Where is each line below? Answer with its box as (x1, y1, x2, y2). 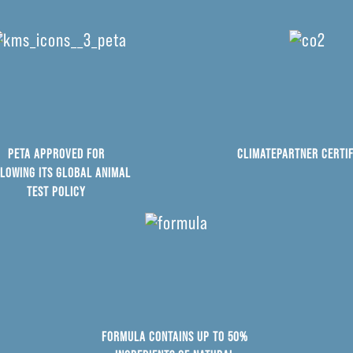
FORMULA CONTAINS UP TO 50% (101, 328, 248, 344)
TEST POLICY (27, 183, 86, 199)
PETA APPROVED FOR (8, 145, 105, 162)
